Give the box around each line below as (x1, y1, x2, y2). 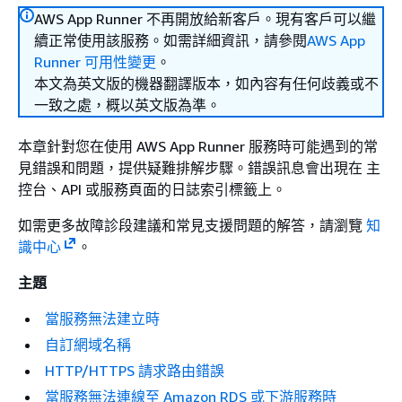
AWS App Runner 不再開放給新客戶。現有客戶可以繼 (34, 10, 376, 28)
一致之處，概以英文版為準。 (34, 96, 221, 114)
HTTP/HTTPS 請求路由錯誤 (45, 362, 224, 380)
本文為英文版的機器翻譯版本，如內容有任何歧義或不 (34, 74, 379, 92)
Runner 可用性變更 (34, 53, 156, 71)
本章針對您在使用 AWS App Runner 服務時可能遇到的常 (18, 137, 378, 155)
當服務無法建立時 (45, 310, 160, 328)
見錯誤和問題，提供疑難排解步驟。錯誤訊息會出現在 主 (18, 159, 380, 177)
